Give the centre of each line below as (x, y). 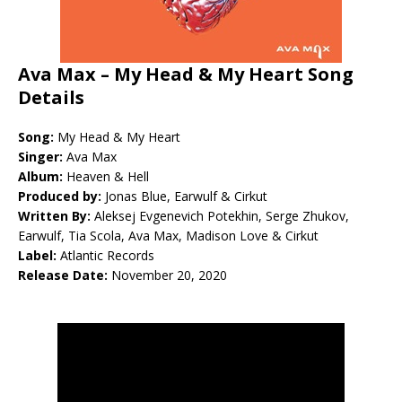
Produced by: (61, 196)
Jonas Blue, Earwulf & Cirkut (186, 196)
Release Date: (65, 275)
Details (51, 97)
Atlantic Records (107, 255)
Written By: (56, 215)
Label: (39, 255)
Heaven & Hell (106, 176)
